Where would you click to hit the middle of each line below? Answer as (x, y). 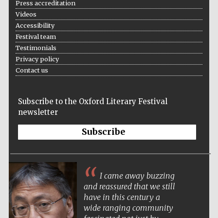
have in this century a (122, 197)
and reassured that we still (129, 187)
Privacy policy (37, 59)
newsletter (38, 112)
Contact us (32, 70)
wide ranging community (128, 208)
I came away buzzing (136, 176)
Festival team (36, 37)
